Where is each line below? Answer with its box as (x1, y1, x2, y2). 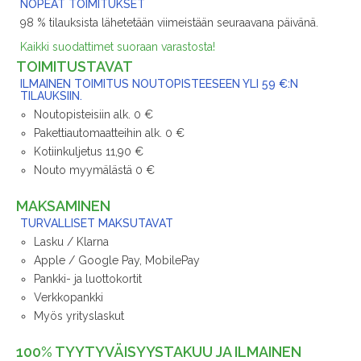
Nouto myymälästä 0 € (34, 164, 155, 177)
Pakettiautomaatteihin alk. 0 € (34, 127, 185, 140)
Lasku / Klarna (34, 235, 109, 249)
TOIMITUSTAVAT (16, 58, 133, 76)
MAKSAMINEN (16, 197, 110, 215)
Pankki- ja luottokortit (34, 272, 142, 286)
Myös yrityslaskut (34, 309, 124, 323)
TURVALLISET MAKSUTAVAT (20, 217, 173, 230)
